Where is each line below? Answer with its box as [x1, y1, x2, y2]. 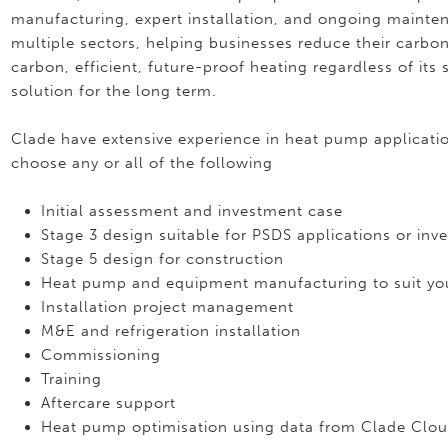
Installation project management [41, 298, 295, 316]
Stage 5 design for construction [41, 250, 285, 268]
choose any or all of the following [11, 154, 274, 172]
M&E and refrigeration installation [41, 322, 307, 340]
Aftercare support [41, 394, 182, 412]
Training [41, 370, 103, 388]
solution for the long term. [11, 82, 218, 100]
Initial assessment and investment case [41, 202, 349, 220]
